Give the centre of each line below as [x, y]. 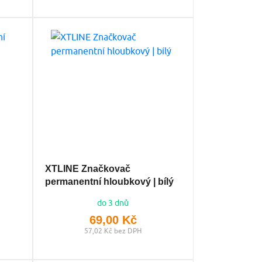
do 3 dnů [113, 203]
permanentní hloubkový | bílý [109, 181]
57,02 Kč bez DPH [113, 230]
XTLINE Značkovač [87, 168]
